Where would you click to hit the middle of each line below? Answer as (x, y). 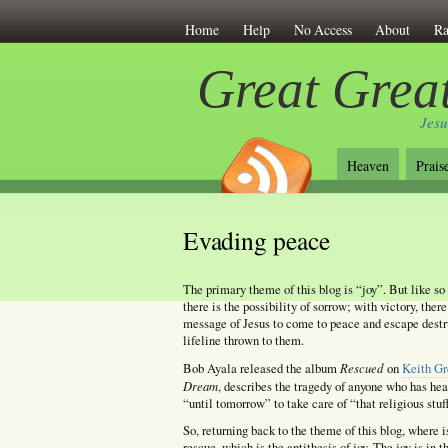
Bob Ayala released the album (261, 368)
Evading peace (256, 240)
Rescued (361, 367)
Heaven (367, 165)
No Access (322, 29)
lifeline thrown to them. (243, 340)
